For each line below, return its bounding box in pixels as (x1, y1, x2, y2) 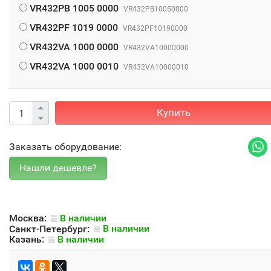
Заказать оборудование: (9, 141, 122, 152)
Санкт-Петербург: (9, 223, 92, 235)
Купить (156, 106, 191, 119)
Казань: (9, 233, 47, 245)
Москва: (9, 212, 49, 224)
